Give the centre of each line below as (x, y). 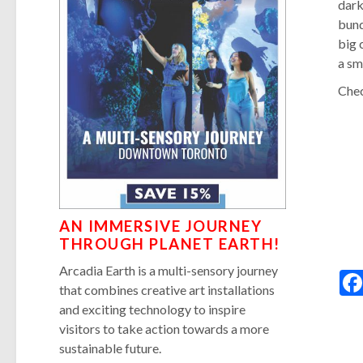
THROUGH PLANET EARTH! (170, 243)
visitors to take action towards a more (164, 328)
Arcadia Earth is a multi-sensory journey (169, 270)
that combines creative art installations (167, 289)
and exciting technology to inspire (153, 309)
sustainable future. (111, 348)
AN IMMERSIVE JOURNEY (161, 226)
